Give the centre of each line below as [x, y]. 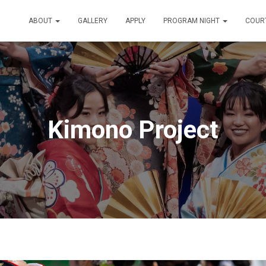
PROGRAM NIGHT [192, 21]
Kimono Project [133, 130]
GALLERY [93, 21]
